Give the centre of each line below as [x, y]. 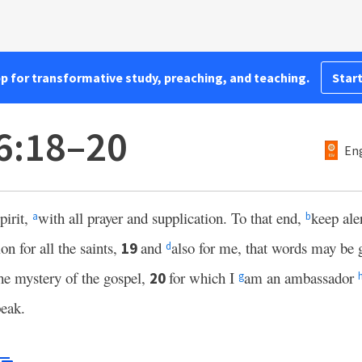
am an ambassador [301, 278]
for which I [204, 278]
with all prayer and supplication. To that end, [172, 218]
